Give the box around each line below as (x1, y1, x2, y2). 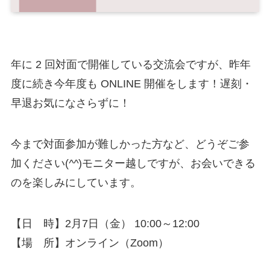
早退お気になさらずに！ (10, 97, 130, 110)
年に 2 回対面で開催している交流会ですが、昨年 (10, 58, 251, 71)
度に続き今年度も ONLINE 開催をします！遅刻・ (10, 78, 253, 90)
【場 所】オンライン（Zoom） (10, 237, 169, 250)
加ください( (10, 157, 69, 170)
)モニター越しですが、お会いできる (78, 157, 256, 170)
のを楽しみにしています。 (10, 177, 141, 189)
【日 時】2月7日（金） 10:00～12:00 (10, 218, 199, 230)
